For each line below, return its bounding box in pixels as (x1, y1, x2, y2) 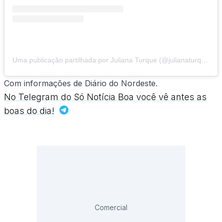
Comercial (95, 203, 127, 212)
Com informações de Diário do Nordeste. (4, 78, 158, 89)
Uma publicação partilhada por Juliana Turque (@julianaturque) (201, 56, 208, 64)
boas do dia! (4, 106, 55, 116)
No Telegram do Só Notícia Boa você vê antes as (4, 92, 207, 103)
